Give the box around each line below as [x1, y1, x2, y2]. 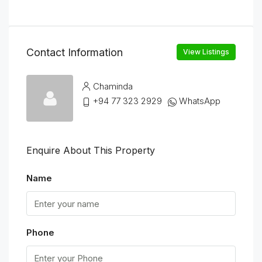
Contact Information [26, 46, 123, 58]
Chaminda [93, 80, 133, 92]
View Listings [183, 47, 229, 56]
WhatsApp [179, 95, 220, 106]
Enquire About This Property [26, 144, 155, 156]
